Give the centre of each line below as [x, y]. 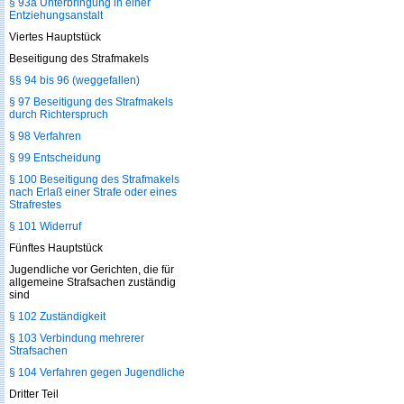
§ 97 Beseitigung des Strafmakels [91, 102]
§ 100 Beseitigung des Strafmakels [94, 179]
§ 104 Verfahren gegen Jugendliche [97, 372]
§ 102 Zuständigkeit [57, 317]
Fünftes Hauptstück [56, 248]
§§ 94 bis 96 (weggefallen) [74, 80]
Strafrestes [35, 205]
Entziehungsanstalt [56, 15]
